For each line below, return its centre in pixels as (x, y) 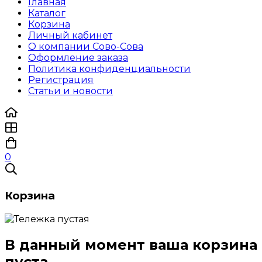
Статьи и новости (70, 91)
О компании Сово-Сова (86, 47)
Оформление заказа (78, 58)
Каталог (47, 13)
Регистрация (61, 80)
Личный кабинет (70, 36)
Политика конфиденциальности (109, 69)
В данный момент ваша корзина (131, 244)
